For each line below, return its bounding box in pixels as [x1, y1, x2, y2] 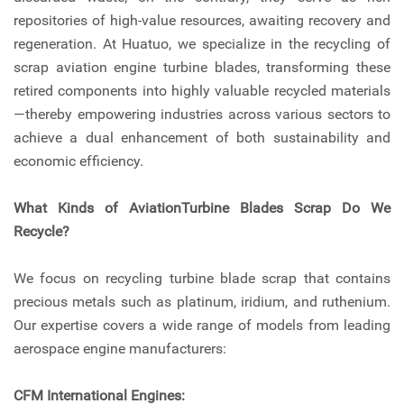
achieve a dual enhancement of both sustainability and [14, 129, 390, 146]
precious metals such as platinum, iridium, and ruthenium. [14, 293, 390, 310]
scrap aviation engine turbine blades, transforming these [14, 59, 390, 76]
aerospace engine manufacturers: [14, 340, 226, 357]
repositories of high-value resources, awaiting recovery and [14, 12, 390, 29]
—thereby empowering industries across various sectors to [14, 106, 390, 123]
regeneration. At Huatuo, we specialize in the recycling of [14, 35, 390, 52]
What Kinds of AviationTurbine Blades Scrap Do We [14, 199, 390, 216]
